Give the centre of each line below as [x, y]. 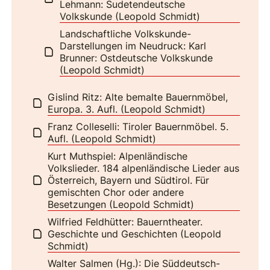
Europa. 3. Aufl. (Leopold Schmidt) [127, 109]
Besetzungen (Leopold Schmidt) [121, 204]
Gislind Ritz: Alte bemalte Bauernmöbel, [138, 97]
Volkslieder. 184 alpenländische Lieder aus [144, 168]
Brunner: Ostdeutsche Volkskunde [136, 58]
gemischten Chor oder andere [116, 192]
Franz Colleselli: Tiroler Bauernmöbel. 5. [138, 126]
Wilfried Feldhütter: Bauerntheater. [125, 221]
